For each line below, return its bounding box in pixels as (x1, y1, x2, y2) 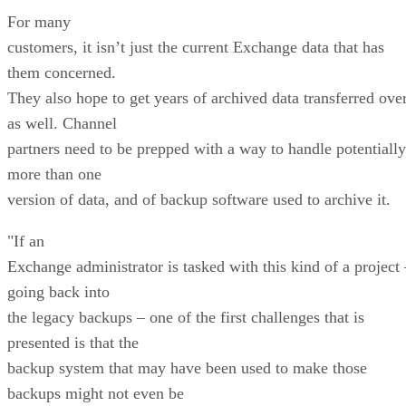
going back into (7, 282, 110, 301)
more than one (7, 164, 101, 183)
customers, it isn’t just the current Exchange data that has (7, 37, 384, 56)
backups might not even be (7, 383, 184, 402)
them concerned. (7, 63, 116, 82)
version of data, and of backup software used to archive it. (7, 189, 391, 208)
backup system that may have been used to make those (7, 358, 367, 377)
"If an (7, 231, 44, 250)
